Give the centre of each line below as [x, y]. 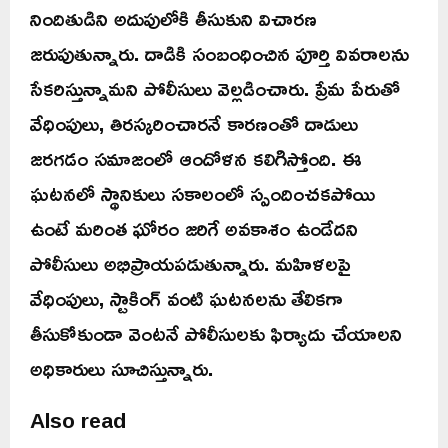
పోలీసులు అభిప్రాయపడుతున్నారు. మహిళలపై [190, 262]
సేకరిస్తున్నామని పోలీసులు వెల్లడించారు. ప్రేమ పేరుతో [215, 87]
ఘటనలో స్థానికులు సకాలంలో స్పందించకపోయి [202, 192]
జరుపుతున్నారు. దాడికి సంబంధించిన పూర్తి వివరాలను [219, 52]
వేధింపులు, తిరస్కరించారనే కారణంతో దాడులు [194, 122]
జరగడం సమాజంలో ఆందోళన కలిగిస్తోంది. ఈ [196, 157]
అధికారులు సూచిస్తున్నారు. [121, 367]
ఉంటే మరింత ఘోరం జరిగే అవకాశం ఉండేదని [194, 227]
